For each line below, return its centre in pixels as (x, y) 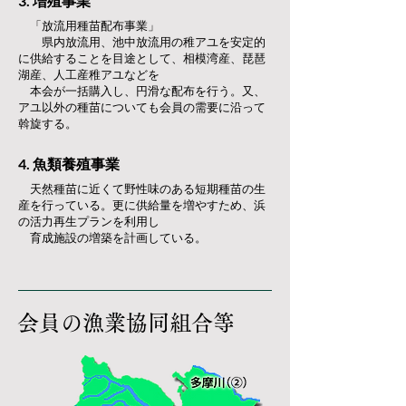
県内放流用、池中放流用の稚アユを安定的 (142, 42)
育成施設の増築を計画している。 (112, 237)
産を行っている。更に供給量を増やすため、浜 (142, 205)
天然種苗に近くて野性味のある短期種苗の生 (142, 188)
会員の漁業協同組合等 (126, 323)
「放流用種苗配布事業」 (89, 25)
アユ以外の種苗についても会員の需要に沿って (142, 107)
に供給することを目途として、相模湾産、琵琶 (142, 58)
